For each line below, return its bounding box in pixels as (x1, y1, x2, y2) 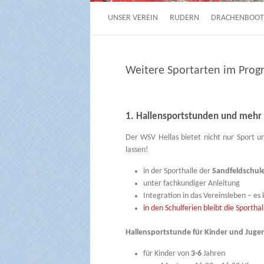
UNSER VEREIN (108, 13, 158, 22)
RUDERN (170, 13, 199, 22)
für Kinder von (143, 249, 191, 259)
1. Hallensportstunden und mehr (125, 111, 262, 122)
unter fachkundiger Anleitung (143, 179, 240, 189)
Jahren (203, 249, 225, 259)
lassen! (125, 146, 148, 155)
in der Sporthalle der (143, 167, 212, 176)
